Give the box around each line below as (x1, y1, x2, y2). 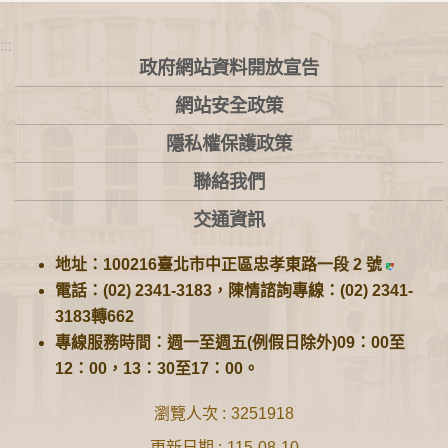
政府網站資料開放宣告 (139, 56, 319, 78)
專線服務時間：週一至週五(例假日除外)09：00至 (55, 334, 405, 352)
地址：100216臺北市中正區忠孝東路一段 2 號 (55, 256, 386, 274)
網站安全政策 (175, 94, 283, 116)
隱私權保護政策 (166, 132, 292, 154)
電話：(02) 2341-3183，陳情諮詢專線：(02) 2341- (55, 282, 413, 300)
